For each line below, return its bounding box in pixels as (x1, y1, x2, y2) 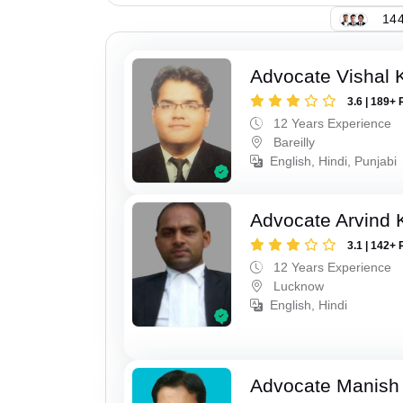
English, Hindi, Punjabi (270, 154, 398, 169)
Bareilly (270, 135, 316, 150)
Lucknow (270, 278, 325, 293)
